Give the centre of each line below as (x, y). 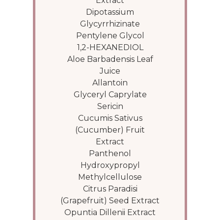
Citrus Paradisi (110, 189)
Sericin (110, 106)
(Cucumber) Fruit (110, 130)
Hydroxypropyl (110, 165)
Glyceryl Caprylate (110, 95)
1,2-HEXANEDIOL (110, 47)
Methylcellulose (110, 177)
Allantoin (110, 83)
